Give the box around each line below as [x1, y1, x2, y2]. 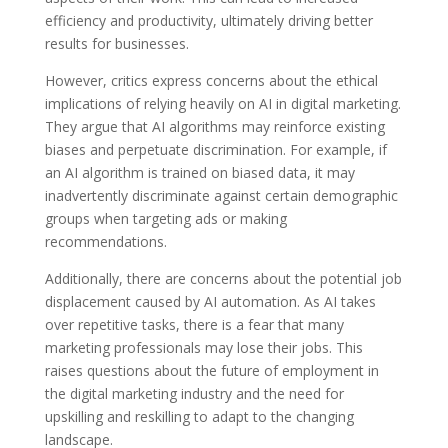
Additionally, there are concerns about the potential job [44, 269, 402, 288]
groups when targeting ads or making [44, 209, 287, 228]
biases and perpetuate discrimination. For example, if [44, 140, 387, 159]
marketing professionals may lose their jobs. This [44, 338, 363, 357]
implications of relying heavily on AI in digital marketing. [44, 94, 401, 113]
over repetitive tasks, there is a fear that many [44, 315, 344, 334]
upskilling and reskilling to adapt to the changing [44, 407, 354, 426]
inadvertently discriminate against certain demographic [44, 186, 398, 205]
